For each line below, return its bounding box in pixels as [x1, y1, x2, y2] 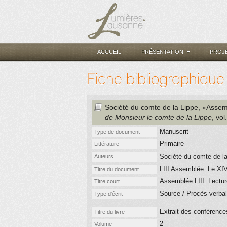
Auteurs [94, 153, 113, 159]
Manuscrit [160, 128, 188, 135]
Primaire [160, 140, 184, 147]
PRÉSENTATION [141, 49, 183, 55]
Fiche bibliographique [87, 69, 224, 88]
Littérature [94, 141, 119, 147]
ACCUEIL [97, 49, 121, 55]
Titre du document [94, 166, 139, 172]
